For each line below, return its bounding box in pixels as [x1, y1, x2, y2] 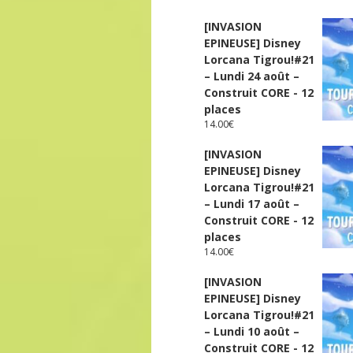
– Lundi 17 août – [204, 196, 299, 212]
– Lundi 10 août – [204, 324, 299, 340]
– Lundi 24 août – [204, 69, 299, 84]
